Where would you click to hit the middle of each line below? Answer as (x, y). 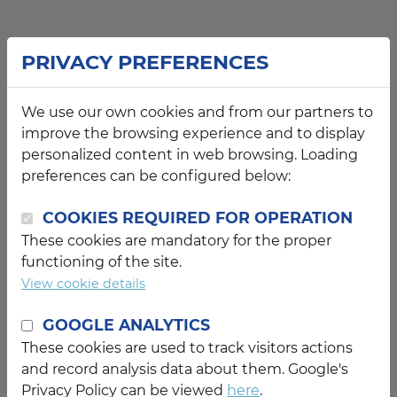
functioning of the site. (101, 262)
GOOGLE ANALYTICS (126, 325)
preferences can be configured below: (156, 176)
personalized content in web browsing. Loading (190, 155)
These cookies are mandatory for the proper (176, 241)
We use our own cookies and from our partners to (197, 112)
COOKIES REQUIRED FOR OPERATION (198, 218)
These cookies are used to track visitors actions (187, 348)
